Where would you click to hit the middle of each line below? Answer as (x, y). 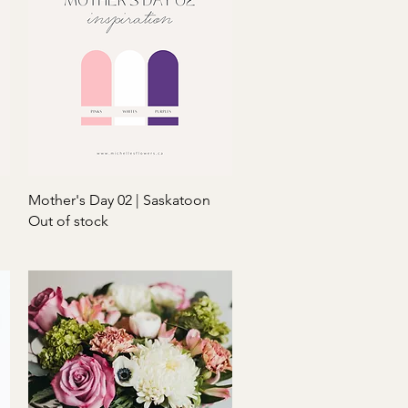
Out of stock (68, 220)
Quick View (130, 198)
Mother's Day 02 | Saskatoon (119, 199)
